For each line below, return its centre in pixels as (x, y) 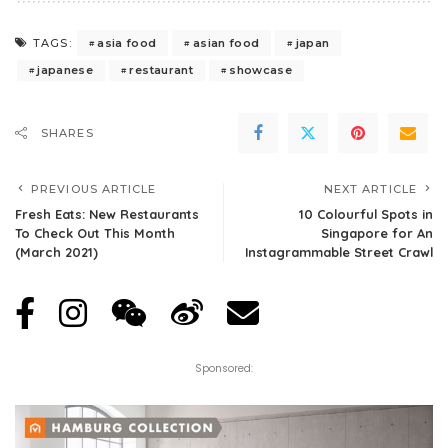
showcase (261, 70)
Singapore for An (377, 233)
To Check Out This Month (95, 233)
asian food (226, 42)
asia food (127, 42)
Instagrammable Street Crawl (339, 252)
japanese (65, 70)
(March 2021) (56, 252)
